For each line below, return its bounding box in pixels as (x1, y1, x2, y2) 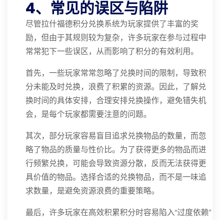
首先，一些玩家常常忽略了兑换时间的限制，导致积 (26, 69, 206, 77)
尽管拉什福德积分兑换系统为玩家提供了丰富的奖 (26, 20, 198, 28)
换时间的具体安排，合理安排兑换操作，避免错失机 (26, 96, 206, 105)
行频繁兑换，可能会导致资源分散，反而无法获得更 (26, 159, 206, 167)
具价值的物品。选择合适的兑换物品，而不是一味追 (26, 173, 206, 181)
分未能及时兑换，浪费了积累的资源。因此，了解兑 (26, 82, 206, 91)
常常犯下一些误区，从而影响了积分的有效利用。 (26, 47, 198, 55)
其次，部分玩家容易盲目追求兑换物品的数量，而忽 (26, 132, 206, 140)
